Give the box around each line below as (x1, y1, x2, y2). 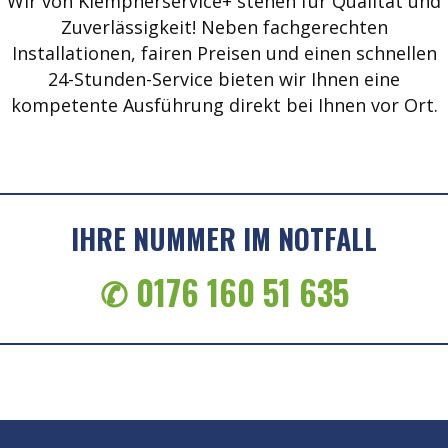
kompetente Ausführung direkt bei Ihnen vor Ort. (10, 93, 438, 118)
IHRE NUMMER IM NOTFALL (71, 218, 377, 260)
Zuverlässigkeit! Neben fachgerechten (60, 15, 388, 40)
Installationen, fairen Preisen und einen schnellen (11, 41, 437, 66)
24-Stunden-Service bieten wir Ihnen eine (48, 67, 400, 92)
